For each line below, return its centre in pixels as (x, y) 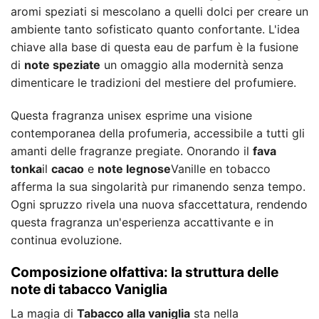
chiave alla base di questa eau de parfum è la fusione (155, 47)
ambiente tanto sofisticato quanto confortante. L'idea (155, 29)
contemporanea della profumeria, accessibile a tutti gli (158, 133)
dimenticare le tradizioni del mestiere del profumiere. (153, 82)
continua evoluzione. (66, 240)
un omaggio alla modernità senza (192, 64)
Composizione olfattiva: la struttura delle (145, 272)
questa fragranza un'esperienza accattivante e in (142, 222)
